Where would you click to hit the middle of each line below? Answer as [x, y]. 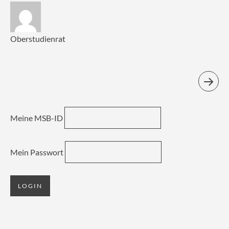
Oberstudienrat [38, 38]
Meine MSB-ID [37, 118]
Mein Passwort [37, 152]
